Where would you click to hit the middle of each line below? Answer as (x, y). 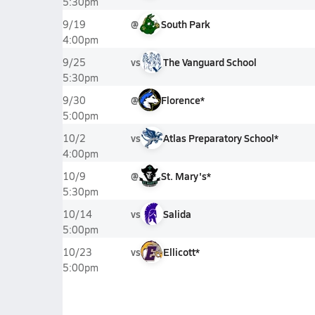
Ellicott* (181, 252)
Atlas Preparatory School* (220, 138)
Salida (177, 214)
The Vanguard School (210, 62)
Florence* (182, 100)
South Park (185, 24)
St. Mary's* (186, 176)
